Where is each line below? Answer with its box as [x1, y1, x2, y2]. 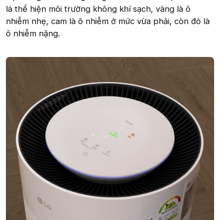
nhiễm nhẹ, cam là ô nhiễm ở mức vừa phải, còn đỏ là [6, 16, 210, 26]
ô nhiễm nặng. [6, 28, 60, 38]
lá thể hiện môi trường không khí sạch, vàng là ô [6, 3, 191, 14]
